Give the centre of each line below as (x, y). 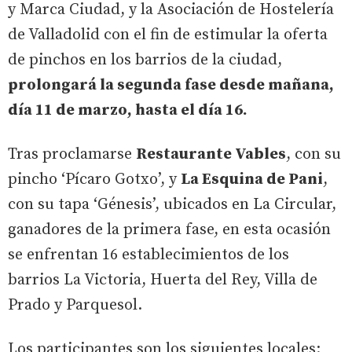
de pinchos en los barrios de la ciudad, (145, 60)
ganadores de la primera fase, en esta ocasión (169, 229)
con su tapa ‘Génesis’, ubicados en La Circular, (172, 204)
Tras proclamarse (72, 154)
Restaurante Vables (211, 154)
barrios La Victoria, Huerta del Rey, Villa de (163, 280)
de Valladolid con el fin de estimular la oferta (168, 35)
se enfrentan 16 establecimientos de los (148, 255)
